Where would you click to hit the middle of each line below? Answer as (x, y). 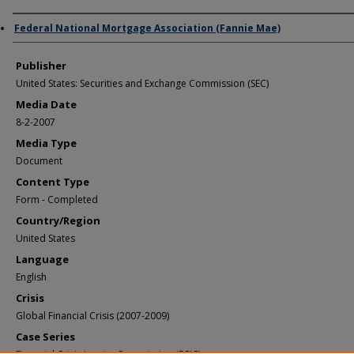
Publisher (41, 66)
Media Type (46, 143)
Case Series (45, 337)
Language (42, 259)
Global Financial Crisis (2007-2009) (92, 316)
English (31, 277)
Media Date (46, 104)
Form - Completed (57, 200)
